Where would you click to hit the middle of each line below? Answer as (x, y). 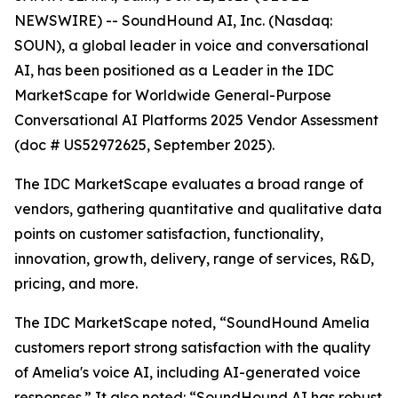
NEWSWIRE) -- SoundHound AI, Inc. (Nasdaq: (173, 20)
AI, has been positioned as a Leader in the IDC (174, 70)
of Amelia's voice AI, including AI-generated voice (187, 372)
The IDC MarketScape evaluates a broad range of (189, 184)
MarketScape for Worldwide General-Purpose (173, 95)
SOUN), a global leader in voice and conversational (191, 45)
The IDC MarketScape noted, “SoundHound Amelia (192, 322)
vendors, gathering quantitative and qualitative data (198, 209)
